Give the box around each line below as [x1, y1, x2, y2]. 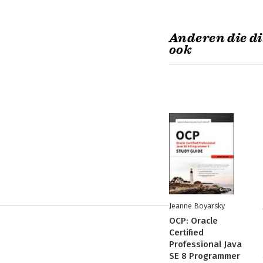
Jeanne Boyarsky [169, 201, 225, 210]
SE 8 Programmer [169, 251, 240, 261]
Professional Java [169, 239, 242, 249]
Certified [169, 227, 204, 238]
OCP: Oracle [169, 215, 218, 226]
